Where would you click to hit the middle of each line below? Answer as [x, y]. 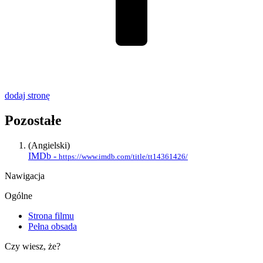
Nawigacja [25, 176]
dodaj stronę [27, 95]
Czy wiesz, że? [33, 246]
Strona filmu [51, 215]
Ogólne [18, 195]
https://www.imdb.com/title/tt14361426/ [123, 156]
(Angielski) [49, 145]
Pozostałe [33, 120]
